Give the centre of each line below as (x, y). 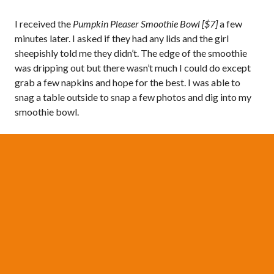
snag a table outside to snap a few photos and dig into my (133, 97)
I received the (44, 23)
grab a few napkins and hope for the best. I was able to (128, 82)
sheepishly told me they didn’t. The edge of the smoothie (131, 53)
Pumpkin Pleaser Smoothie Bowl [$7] (145, 23)
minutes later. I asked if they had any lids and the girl (122, 38)
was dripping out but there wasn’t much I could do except (133, 67)
